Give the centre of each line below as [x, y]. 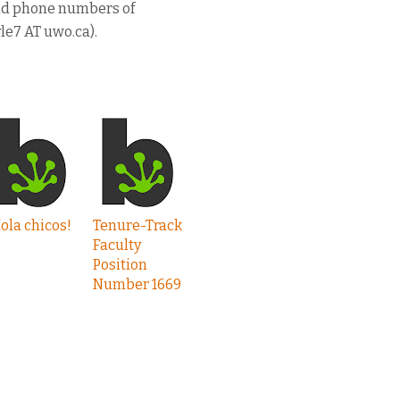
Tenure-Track [137, 225]
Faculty [117, 245]
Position [120, 265]
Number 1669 [137, 284]
